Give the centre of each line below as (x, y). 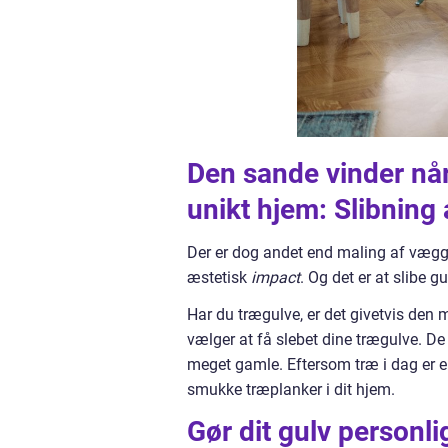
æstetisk (219, 277)
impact (275, 277)
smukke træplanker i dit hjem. (291, 389)
